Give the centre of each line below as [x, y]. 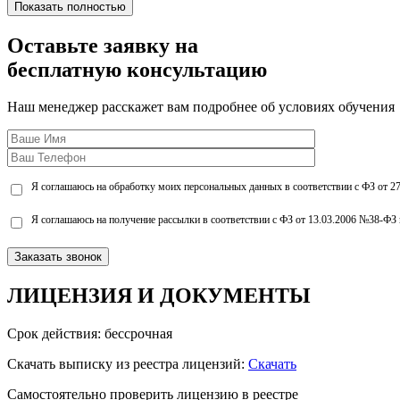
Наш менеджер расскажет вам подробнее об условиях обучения [201, 107]
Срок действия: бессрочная [90, 334]
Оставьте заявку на [103, 45]
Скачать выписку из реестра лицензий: [128, 364]
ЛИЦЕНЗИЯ [70, 296]
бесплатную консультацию [137, 69]
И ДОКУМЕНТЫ [221, 296]
